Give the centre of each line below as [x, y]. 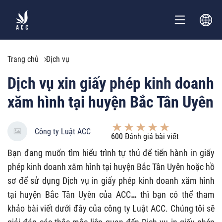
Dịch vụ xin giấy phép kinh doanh [111, 83]
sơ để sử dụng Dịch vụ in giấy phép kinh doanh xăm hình [111, 181]
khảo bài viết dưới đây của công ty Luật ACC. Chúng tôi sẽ [111, 208]
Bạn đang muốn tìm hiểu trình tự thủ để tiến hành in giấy [111, 153]
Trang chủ [23, 59]
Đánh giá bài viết [151, 136]
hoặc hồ [200, 167]
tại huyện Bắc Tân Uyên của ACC [69, 194]
